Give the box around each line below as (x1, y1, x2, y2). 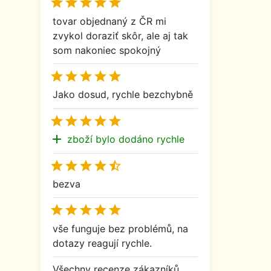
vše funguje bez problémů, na (53, 222, 188, 235)
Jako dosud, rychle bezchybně (53, 88, 193, 101)
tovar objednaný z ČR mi (53, 15, 166, 27)
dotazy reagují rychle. (53, 237, 152, 249)
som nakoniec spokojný (53, 44, 161, 56)
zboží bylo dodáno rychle (67, 133, 184, 146)
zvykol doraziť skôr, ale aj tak (53, 29, 188, 42)
